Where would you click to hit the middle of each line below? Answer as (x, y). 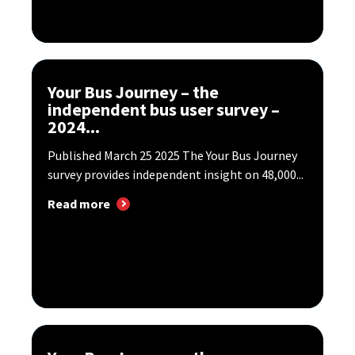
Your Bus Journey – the (133, 92)
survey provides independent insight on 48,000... (176, 175)
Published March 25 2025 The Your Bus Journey (172, 156)
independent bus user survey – (164, 110)
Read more (79, 204)
